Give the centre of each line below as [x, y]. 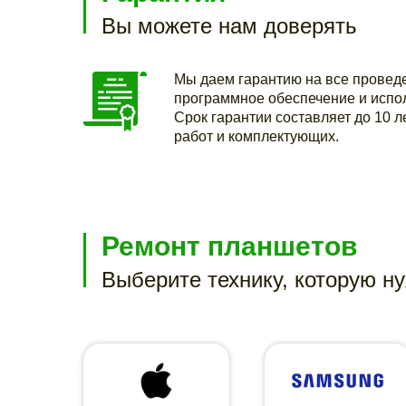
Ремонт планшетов [229, 246]
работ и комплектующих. [256, 136]
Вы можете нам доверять [229, 26]
